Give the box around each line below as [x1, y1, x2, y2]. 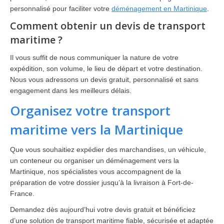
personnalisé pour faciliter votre [10, 4, 111, 12]
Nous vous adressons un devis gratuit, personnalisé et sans [10, 75, 198, 83]
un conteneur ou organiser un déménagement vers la [10, 156, 179, 164]
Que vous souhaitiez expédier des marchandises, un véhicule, [10, 145, 206, 153]
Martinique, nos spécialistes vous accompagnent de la [10, 167, 181, 175]
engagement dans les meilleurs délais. [10, 86, 131, 94]
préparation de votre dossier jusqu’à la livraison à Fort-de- [10, 178, 193, 186]
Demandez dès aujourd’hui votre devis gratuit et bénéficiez [10, 205, 195, 213]
